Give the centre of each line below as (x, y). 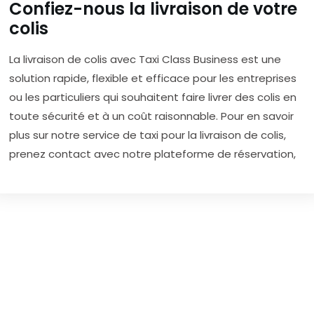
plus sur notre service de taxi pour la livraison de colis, (148, 135)
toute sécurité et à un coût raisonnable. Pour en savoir (151, 116)
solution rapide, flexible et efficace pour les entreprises (153, 78)
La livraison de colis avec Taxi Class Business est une (145, 60)
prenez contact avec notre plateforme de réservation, (154, 154)
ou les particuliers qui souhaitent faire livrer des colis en (153, 97)
